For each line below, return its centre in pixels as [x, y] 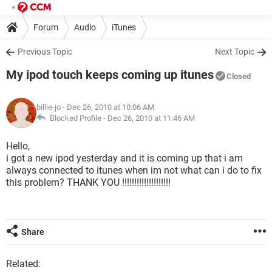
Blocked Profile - [77, 118]
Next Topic [235, 52]
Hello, [18, 146]
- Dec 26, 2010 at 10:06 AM [107, 107]
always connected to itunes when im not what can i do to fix [134, 170]
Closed [239, 76]
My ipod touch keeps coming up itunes [110, 75]
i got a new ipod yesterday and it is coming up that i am [124, 158]
